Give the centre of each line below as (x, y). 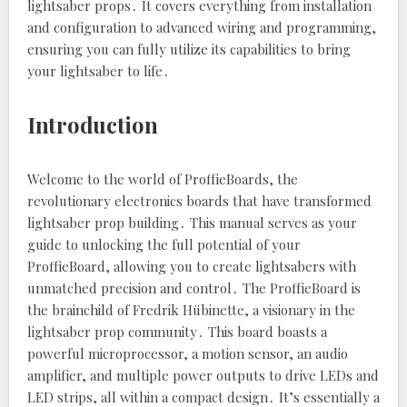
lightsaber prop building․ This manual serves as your (192, 223)
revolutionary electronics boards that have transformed (199, 201)
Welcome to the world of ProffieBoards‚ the (163, 179)
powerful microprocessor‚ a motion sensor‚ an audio (188, 353)
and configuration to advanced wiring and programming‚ (202, 27)
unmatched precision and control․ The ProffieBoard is (194, 288)
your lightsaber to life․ (99, 71)
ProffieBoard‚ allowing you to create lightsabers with (192, 266)
